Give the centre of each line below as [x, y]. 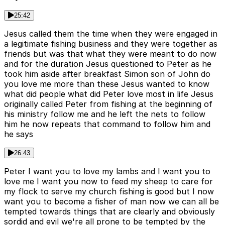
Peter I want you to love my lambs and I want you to [107, 172]
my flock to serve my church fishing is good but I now [109, 192]
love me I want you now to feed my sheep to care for [108, 182]
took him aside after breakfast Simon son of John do [107, 74]
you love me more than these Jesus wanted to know [107, 84]
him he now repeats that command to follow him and [107, 124]
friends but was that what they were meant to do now [110, 54]
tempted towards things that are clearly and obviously [109, 212]
